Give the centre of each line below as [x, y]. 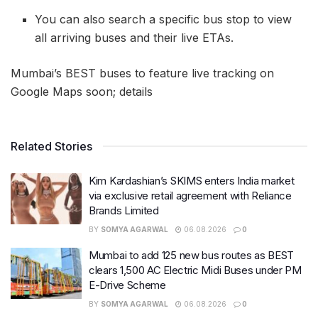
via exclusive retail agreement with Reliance [190, 196]
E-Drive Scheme [127, 285]
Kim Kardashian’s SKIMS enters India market [192, 181]
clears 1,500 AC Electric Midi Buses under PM [195, 270]
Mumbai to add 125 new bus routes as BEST [191, 256]
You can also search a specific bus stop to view [164, 20]
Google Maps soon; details [82, 92]
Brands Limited [124, 211]
